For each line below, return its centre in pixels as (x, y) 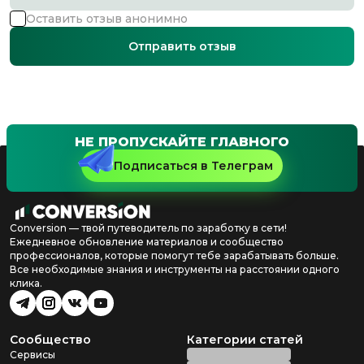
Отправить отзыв (182, 46)
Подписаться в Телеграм (193, 166)
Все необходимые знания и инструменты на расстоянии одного (175, 269)
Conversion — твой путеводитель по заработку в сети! (148, 228)
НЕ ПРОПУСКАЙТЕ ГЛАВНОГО (182, 142)
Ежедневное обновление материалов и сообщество (147, 242)
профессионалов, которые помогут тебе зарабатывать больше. (174, 256)
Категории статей (245, 340)
